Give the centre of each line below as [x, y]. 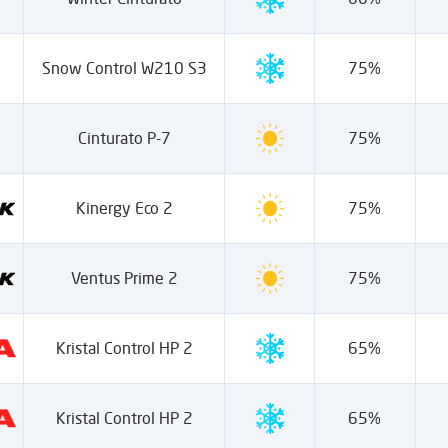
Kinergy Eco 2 [124, 208]
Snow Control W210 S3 [124, 68]
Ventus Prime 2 [124, 278]
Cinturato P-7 [124, 138]
